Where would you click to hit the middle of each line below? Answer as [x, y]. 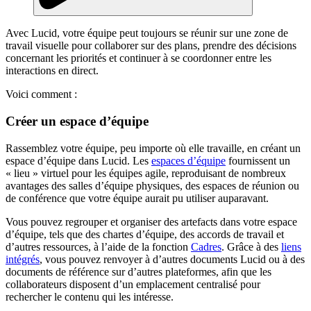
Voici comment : [41, 94]
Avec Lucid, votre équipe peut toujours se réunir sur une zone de [147, 33]
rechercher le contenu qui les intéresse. [90, 296]
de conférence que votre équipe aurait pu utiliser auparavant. [138, 198]
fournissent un [258, 160]
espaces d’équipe [188, 160]
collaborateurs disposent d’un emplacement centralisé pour [133, 284]
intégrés [23, 259]
